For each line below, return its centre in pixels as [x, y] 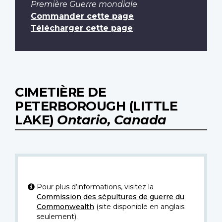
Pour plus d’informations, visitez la [95, 187]
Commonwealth [65, 207]
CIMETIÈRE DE [60, 92]
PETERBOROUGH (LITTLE [96, 106]
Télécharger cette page [82, 28]
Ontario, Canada [112, 120]
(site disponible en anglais [139, 207]
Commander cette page [82, 16]
